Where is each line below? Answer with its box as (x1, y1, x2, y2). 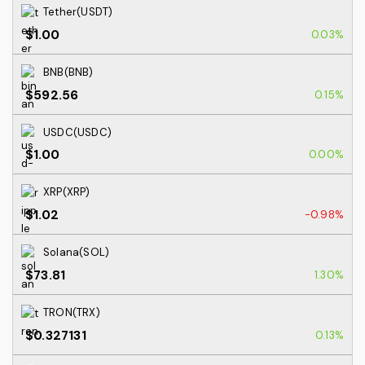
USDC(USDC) (43, 125, 112, 139)
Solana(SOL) (43, 245, 110, 260)
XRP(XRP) (43, 185, 90, 200)
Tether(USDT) (43, 5, 113, 20)
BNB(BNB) (43, 64, 94, 79)
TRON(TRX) (43, 305, 100, 319)
